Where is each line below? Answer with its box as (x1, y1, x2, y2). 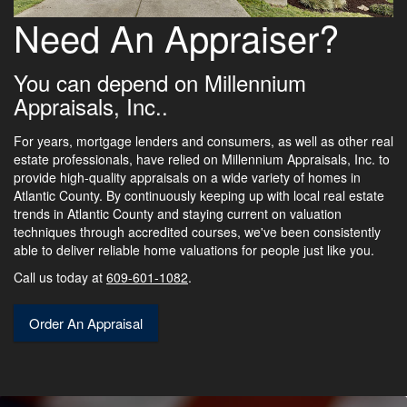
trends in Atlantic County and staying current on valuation (14, 203, 342, 223)
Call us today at (14, 267, 106, 286)
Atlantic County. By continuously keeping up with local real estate (14, 185, 384, 204)
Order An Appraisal (29, 313, 143, 333)
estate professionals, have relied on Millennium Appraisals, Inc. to (14, 149, 390, 168)
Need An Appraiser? (14, 10, 339, 63)
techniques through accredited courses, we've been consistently (14, 222, 381, 241)
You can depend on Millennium (14, 65, 306, 98)
